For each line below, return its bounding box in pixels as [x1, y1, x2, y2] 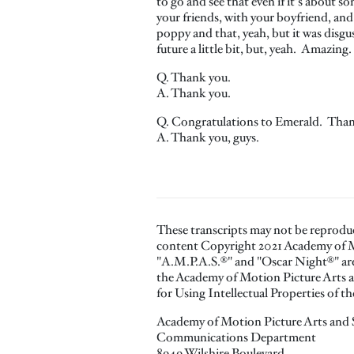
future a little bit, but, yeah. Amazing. [156, 40, 352, 58]
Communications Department [156, 328, 316, 346]
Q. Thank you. [156, 68, 234, 86]
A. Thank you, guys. [156, 128, 259, 146]
